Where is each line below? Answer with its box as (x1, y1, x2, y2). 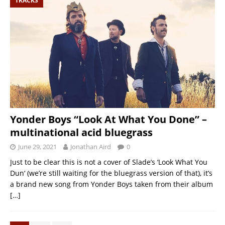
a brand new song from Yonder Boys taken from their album (10, 179, 213, 189)
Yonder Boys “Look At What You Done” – (10, 112, 207, 126)
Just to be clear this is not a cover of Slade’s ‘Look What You (10, 157, 207, 167)
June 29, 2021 (18, 142, 57, 151)
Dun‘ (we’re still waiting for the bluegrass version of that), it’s (10, 168, 212, 178)
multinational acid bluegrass (10, 125, 153, 139)
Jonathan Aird (70, 142, 111, 151)
